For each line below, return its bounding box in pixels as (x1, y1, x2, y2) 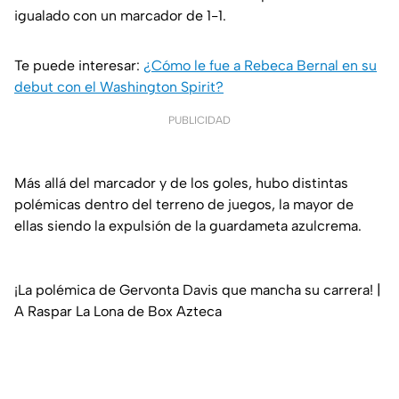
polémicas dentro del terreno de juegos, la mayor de (14, 196, 354, 214)
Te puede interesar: (14, 57, 143, 75)
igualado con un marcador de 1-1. (14, 7, 226, 25)
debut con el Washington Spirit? (14, 78, 224, 96)
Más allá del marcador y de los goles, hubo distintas (14, 175, 348, 192)
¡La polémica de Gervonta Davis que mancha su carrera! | (14, 281, 381, 299)
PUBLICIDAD (168, 114, 231, 127)
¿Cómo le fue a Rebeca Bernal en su (143, 57, 377, 75)
